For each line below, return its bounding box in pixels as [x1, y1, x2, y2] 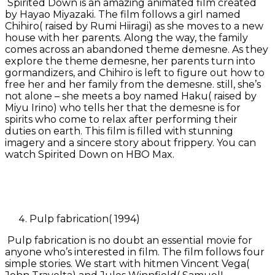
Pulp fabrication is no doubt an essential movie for [5, 234, 252, 247]
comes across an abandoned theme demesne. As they [5, 44, 268, 56]
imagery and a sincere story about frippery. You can [5, 137, 256, 149]
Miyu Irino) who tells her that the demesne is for [5, 102, 241, 114]
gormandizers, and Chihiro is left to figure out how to [5, 67, 265, 79]
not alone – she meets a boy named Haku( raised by [5, 90, 257, 103]
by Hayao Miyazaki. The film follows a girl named [5, 9, 241, 21]
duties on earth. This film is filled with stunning [5, 125, 233, 137]
